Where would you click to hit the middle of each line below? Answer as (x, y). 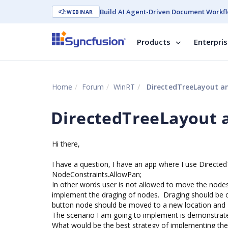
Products (154, 42)
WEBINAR (80, 12)
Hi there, (66, 144)
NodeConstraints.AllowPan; (97, 174)
